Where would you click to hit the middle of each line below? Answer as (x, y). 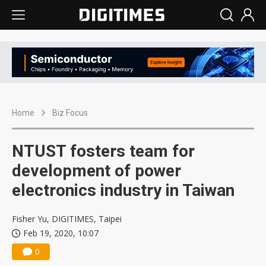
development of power (96, 171)
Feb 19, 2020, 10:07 (61, 233)
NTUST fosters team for (103, 151)
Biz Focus (70, 113)
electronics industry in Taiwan (123, 191)
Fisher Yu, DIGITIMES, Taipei (67, 219)
